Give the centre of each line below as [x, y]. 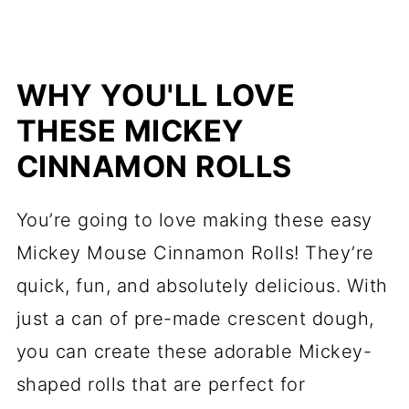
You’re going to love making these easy [194, 220]
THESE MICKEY [130, 131]
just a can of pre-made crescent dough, [195, 318]
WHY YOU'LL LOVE [156, 95]
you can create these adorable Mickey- [194, 351]
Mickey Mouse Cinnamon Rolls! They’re [195, 252]
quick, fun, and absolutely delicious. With [202, 285]
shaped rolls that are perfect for [161, 384]
